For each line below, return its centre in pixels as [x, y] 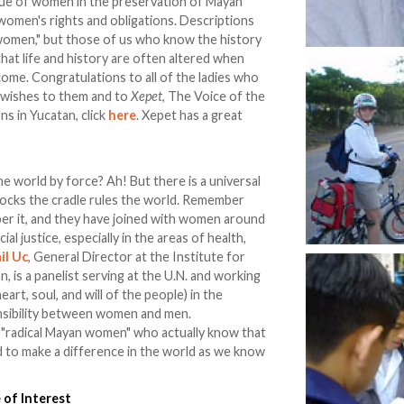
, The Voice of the [214, 96]
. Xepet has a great [190, 115]
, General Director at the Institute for [137, 257]
